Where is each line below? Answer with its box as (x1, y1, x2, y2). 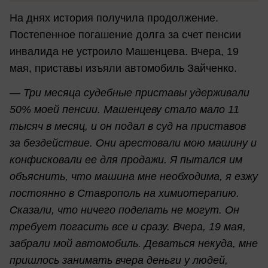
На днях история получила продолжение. (10, 12, 218, 25)
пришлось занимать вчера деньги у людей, (10, 254, 228, 267)
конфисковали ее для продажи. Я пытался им (10, 154, 242, 166)
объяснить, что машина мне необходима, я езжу (10, 170, 258, 183)
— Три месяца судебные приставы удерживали (10, 87, 249, 99)
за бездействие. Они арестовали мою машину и (10, 137, 257, 150)
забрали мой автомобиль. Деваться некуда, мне (10, 237, 258, 250)
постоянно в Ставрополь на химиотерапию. (10, 187, 239, 200)
